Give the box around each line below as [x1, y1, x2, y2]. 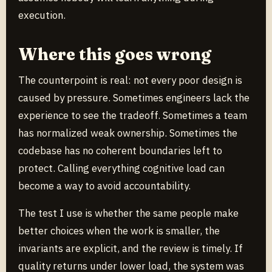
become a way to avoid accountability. [18, 179, 191, 193]
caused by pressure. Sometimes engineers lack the [18, 91, 250, 105]
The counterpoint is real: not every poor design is [18, 73, 242, 87]
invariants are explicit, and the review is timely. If [18, 242, 243, 256]
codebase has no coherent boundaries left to [18, 144, 222, 158]
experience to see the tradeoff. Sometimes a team [18, 109, 247, 123]
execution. [18, 8, 66, 22]
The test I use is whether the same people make [18, 206, 239, 220]
